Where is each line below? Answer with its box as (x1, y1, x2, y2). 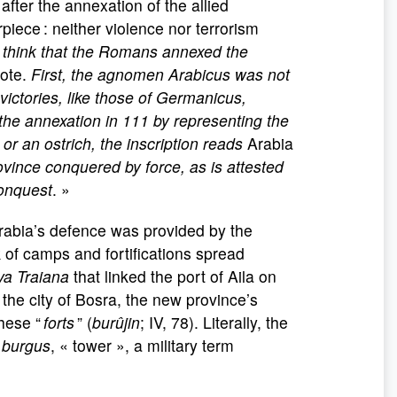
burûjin (92, 311, 140, 333)
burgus (2, 334, 51, 356)
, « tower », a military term (51, 334, 234, 356)
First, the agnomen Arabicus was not (31, 63, 290, 85)
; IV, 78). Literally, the (140, 311, 288, 333)
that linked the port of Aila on (74, 265, 276, 287)
